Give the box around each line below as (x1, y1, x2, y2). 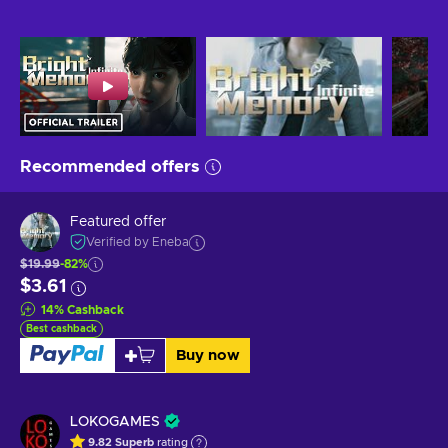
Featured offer (70, 215, 166, 230)
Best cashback (26, 323, 97, 334)
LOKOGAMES (70, 414, 160, 429)
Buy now (175, 347, 240, 363)
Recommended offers (20, 157, 200, 175)
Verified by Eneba (86, 236, 189, 249)
